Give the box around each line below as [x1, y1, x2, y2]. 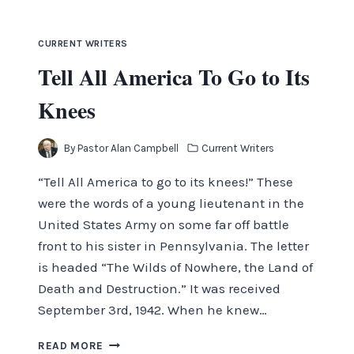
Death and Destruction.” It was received [38, 280, 281, 296]
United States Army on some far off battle [38, 216, 289, 232]
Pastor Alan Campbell [77, 141, 179, 154]
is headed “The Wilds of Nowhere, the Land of [38, 258, 313, 275]
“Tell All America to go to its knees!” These [38, 173, 293, 190]
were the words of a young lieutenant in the [38, 194, 304, 211]
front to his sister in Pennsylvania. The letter [38, 237, 309, 254]
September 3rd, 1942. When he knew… [38, 301, 267, 318]
